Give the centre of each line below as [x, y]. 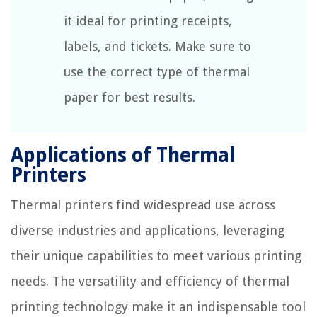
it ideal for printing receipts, [148, 21]
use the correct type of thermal [157, 71]
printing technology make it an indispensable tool [158, 306]
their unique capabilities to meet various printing [156, 255]
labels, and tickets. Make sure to [157, 46]
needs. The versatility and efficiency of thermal [150, 281]
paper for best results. [129, 97]
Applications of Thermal [123, 155]
